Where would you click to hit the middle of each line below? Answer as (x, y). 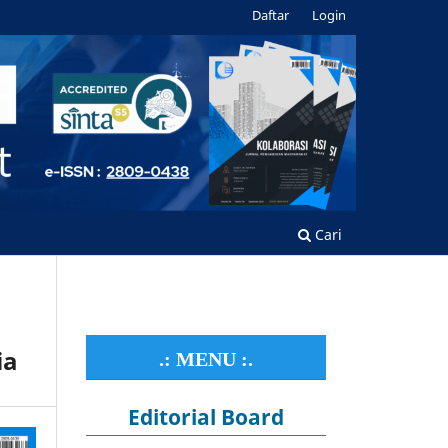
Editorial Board (206, 416)
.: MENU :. (206, 359)
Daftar (271, 14)
